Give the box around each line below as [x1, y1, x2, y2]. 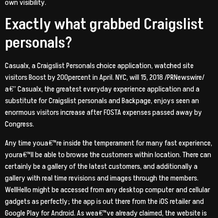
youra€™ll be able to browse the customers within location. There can [5, 149, 211, 160]
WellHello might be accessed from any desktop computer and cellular [5, 184, 210, 195]
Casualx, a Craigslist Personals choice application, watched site [5, 60, 194, 72]
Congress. [5, 119, 34, 130]
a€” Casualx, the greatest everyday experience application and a [5, 84, 200, 95]
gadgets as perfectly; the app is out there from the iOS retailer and [5, 196, 204, 207]
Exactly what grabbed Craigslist [5, 14, 204, 36]
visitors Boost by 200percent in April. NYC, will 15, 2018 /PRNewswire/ [5, 72, 204, 83]
